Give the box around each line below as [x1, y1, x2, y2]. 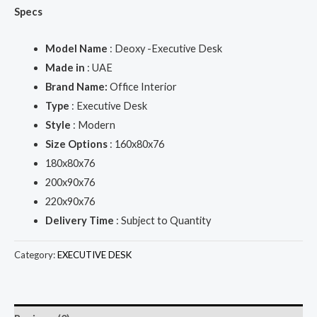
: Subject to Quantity [113, 214, 211, 227]
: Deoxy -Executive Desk [107, 42, 222, 55]
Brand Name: [45, 81, 108, 93]
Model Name [45, 42, 108, 55]
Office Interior [107, 81, 177, 93]
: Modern [70, 119, 115, 132]
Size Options [45, 138, 108, 151]
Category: [14, 248, 57, 260]
